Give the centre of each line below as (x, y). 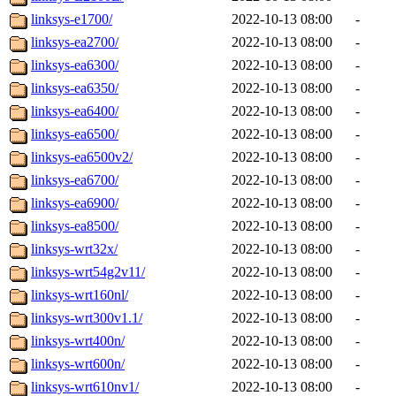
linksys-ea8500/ (75, 226)
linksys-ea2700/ (75, 42)
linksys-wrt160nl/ (80, 295)
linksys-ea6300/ (75, 65)
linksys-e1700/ (72, 19)
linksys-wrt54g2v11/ (88, 272)
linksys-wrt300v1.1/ (87, 318)
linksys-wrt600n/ (78, 364)
